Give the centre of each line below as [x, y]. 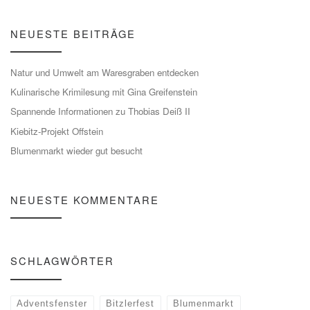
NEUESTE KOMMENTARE [85, 199]
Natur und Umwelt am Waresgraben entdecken [104, 72]
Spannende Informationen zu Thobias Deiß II [100, 111]
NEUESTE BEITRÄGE [73, 33]
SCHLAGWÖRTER [62, 261]
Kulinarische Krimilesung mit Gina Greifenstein [104, 92]
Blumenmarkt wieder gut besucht [76, 151]
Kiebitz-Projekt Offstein [57, 131]
